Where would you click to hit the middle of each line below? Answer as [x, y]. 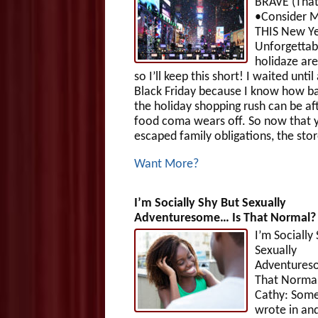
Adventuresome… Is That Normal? [225, 218]
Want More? [166, 164]
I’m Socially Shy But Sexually [210, 203]
